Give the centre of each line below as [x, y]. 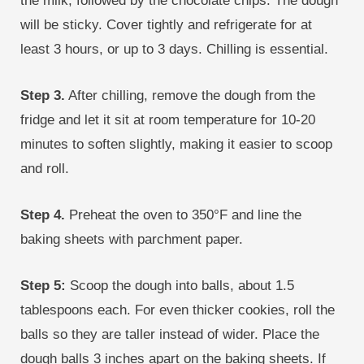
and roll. [45, 169]
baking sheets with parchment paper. [132, 239]
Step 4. [43, 215]
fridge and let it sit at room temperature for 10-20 [168, 120]
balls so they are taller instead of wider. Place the [170, 334]
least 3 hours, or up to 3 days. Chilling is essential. [174, 49]
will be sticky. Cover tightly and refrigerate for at [166, 25]
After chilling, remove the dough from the [190, 95]
